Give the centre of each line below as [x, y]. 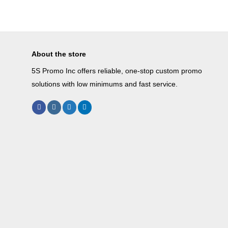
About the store [59, 54]
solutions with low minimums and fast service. [105, 84]
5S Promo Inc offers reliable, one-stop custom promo [117, 71]
